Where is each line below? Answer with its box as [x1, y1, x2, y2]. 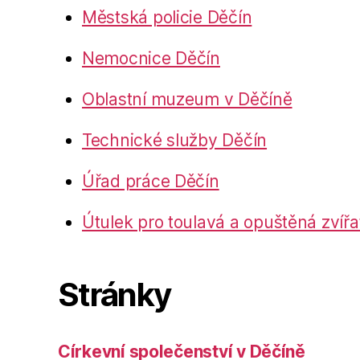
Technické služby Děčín [82, 130, 268, 151]
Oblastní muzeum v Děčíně [82, 89, 292, 110]
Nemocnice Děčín [82, 48, 220, 69]
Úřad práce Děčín [82, 171, 219, 192]
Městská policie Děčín [82, 7, 252, 28]
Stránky [58, 275, 171, 315]
